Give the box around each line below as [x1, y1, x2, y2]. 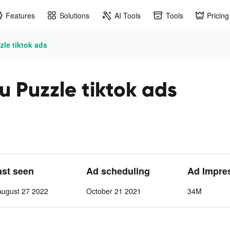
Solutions [60, 10, 89, 21]
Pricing [207, 10, 229, 21]
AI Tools [114, 10, 141, 21]
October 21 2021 [86, 186, 141, 196]
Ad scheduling [86, 164, 150, 178]
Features [6, 10, 35, 21]
